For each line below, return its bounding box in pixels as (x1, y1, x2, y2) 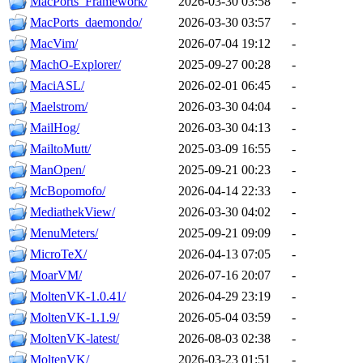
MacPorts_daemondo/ (30, 15, 142, 30)
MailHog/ (30, 121, 79, 135)
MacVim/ (30, 36, 78, 51)
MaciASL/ (30, 79, 84, 93)
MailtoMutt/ (30, 142, 91, 156)
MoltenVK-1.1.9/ (30, 310, 119, 325)
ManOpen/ (30, 163, 85, 177)
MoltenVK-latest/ (30, 331, 119, 346)
